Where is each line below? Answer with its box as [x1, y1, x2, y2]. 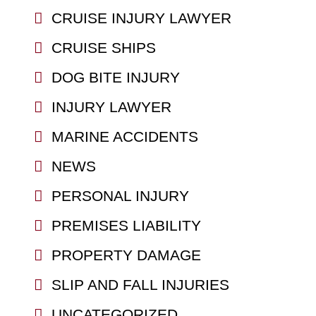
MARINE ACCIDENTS [51, 128, 198, 145]
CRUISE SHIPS [51, 39, 156, 56]
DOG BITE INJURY [51, 68, 180, 85]
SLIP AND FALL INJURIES [51, 276, 229, 293]
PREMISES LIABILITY [51, 217, 201, 233]
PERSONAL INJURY [51, 187, 189, 204]
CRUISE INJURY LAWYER [51, 9, 231, 26]
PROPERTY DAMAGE [51, 246, 201, 263]
